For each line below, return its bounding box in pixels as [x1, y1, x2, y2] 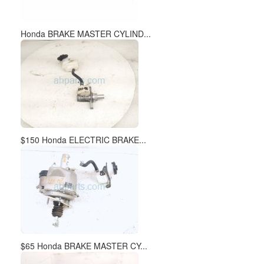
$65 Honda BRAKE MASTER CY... [21, 240, 147, 252]
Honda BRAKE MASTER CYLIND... [21, 28, 151, 39]
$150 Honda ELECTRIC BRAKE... [21, 134, 146, 146]
